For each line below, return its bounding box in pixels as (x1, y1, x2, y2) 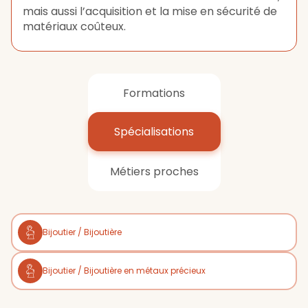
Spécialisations (114, 124, 194, 140)
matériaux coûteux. (23, 19, 126, 34)
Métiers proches (109, 164, 199, 179)
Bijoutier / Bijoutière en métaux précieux (43, 265, 206, 276)
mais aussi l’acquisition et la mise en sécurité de (23, 3, 277, 19)
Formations (123, 85, 185, 101)
